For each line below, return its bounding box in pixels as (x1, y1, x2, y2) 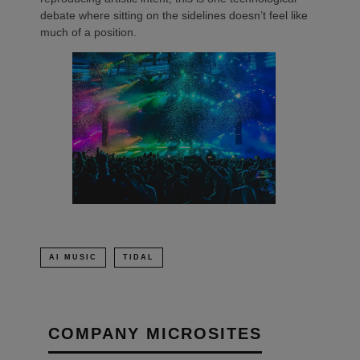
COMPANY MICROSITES (48, 325, 262, 343)
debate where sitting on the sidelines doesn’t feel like (40, 8, 308, 22)
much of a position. (40, 25, 137, 39)
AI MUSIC (49, 253, 97, 262)
